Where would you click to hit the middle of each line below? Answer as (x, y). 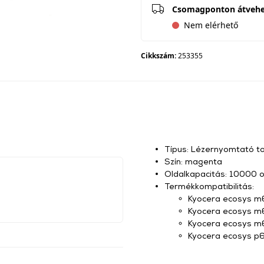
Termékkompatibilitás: (209, 186)
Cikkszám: (159, 56)
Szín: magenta (193, 161)
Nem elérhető (211, 25)
